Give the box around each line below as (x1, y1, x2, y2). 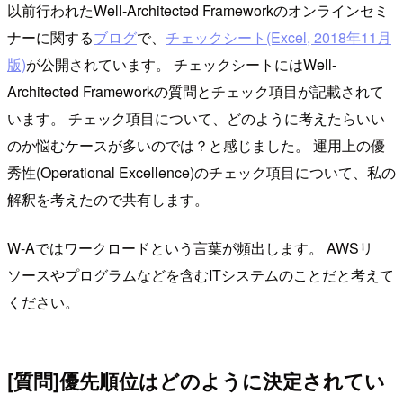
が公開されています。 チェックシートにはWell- (26, 53, 336, 75)
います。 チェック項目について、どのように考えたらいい (7, 107, 385, 129)
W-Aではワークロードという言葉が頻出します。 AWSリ (7, 237, 373, 258)
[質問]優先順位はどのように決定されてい (7, 366, 385, 396)
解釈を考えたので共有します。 (7, 188, 209, 210)
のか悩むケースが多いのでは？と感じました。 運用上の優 (7, 134, 385, 156)
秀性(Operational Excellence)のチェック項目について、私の (7, 161, 396, 183)
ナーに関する (7, 26, 94, 48)
